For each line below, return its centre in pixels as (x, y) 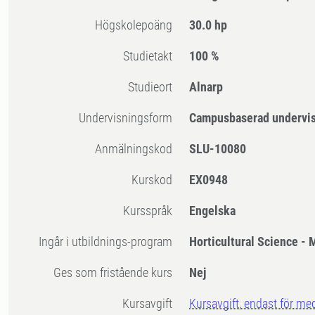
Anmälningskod (137, 149)
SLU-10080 (218, 149)
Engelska (213, 211)
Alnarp (206, 87)
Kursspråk (152, 211)
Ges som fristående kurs (117, 273)
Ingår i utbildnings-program (107, 242)
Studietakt (151, 56)
